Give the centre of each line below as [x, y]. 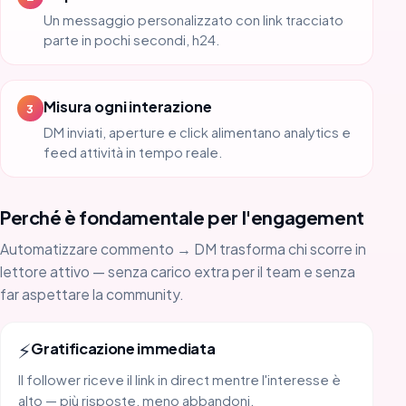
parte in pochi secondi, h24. [132, 39]
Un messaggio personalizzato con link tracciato [194, 19]
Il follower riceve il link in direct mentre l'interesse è [180, 380]
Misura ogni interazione [128, 106]
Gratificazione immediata [123, 348]
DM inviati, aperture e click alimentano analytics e [198, 132]
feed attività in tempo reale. [134, 152]
